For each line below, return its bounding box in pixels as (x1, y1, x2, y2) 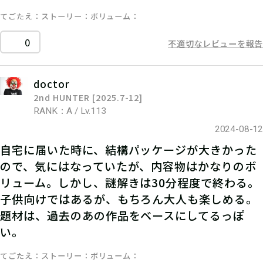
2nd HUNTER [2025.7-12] (33, 90, 143, 103)
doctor (33, 76, 70, 91)
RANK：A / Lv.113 (33, 106, 106, 117)
